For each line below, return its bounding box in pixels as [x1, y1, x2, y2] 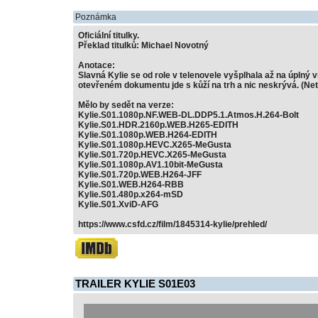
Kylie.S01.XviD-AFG [78, 199, 158, 209]
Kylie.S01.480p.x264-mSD [78, 190, 183, 199]
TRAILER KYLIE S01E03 [75, 278, 195, 290]
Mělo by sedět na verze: [78, 100, 174, 110]
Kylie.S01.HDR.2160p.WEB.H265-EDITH [78, 120, 238, 130]
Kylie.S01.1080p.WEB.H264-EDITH [78, 130, 217, 140]
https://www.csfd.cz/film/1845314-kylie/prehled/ [78, 219, 267, 229]
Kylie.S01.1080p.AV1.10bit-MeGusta [78, 160, 223, 170]
